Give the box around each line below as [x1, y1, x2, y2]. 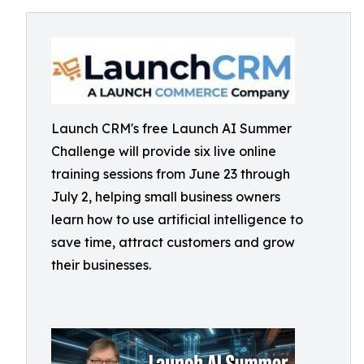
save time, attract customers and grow [51, 234, 295, 250]
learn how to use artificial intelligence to [51, 211, 303, 227]
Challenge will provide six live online [51, 143, 276, 159]
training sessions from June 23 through [51, 166, 290, 182]
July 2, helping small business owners [51, 188, 280, 205]
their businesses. [51, 257, 151, 273]
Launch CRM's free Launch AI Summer [51, 120, 292, 136]
